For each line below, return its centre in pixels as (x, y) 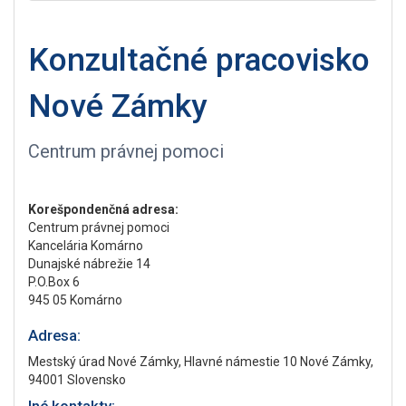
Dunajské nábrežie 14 (89, 264)
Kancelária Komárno (86, 246)
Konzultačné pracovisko (199, 60)
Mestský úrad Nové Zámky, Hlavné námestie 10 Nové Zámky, (201, 362)
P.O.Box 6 (54, 282)
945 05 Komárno (75, 300)
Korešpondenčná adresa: (103, 209)
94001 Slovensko (77, 380)
